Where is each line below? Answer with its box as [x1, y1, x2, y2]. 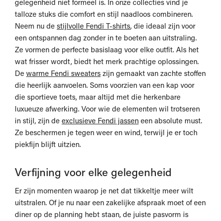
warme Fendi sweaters [26, 68, 101, 78]
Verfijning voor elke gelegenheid [15, 165, 172, 180]
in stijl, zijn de [15, 115, 62, 126]
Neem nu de [15, 21, 57, 31]
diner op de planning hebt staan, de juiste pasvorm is [15, 209, 188, 220]
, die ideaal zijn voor [130, 21, 195, 31]
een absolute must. [139, 115, 202, 126]
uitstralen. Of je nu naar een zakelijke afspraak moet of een [15, 197, 206, 208]
